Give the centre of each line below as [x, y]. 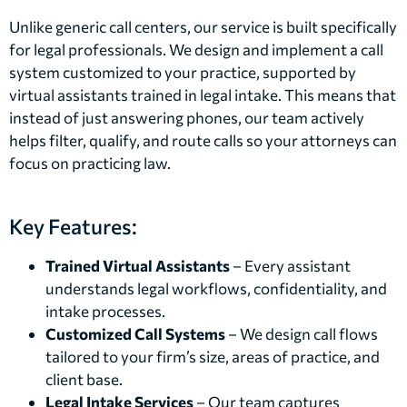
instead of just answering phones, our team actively [187, 118]
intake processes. [105, 311]
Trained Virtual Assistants [138, 265]
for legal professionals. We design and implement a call [196, 50]
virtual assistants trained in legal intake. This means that [203, 95]
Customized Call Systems [135, 333]
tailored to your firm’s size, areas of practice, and [213, 356]
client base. [84, 379]
